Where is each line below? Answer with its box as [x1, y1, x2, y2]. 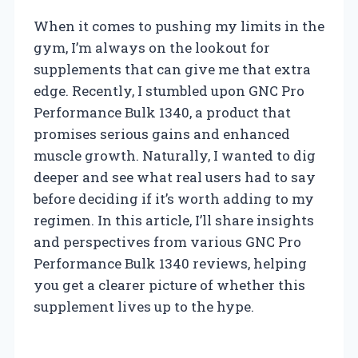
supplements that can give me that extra [34, 59, 311, 78]
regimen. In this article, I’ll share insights [34, 210, 314, 229]
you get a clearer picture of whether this [34, 275, 305, 294]
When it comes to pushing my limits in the [34, 16, 324, 35]
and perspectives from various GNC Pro [34, 232, 301, 251]
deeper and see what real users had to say [34, 167, 316, 186]
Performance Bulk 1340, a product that [34, 102, 291, 121]
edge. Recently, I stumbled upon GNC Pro [34, 81, 304, 100]
